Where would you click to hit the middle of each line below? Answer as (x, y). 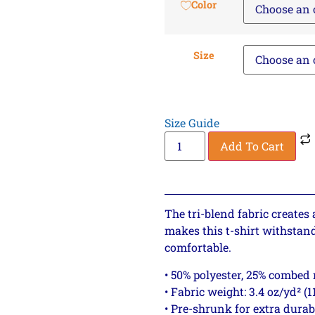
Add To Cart (252, 146)
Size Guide (192, 123)
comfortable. (198, 247)
